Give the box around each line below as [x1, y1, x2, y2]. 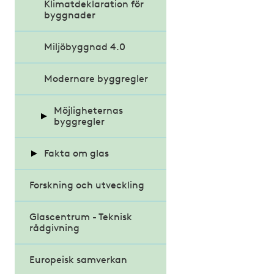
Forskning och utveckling [29, 179, 144, 191]
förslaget [53, 158, 95, 171]
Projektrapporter [43, 243, 122, 255]
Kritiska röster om [53, 147, 135, 160]
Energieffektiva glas [43, 179, 136, 191]
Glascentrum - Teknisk [29, 211, 132, 223]
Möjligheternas [53, 105, 123, 117]
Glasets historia [43, 211, 116, 223]
